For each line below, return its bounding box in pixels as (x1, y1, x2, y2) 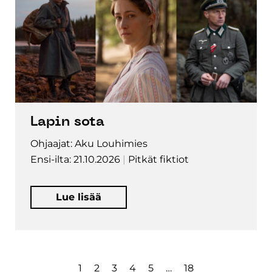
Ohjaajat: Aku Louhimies (30, 137, 148, 149)
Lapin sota (30, 115, 104, 129)
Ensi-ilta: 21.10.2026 (30, 153, 120, 165)
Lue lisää (56, 191, 101, 203)
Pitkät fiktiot (128, 153, 189, 165)
